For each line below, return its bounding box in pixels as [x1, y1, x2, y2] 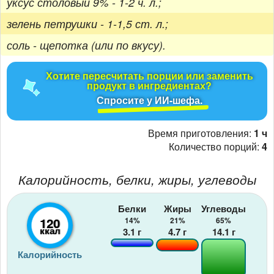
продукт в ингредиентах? [87, 78, 212, 92]
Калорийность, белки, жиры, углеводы [18, 169, 256, 188]
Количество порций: [169, 139, 262, 154]
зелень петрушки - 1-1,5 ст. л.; [7, 15, 168, 31]
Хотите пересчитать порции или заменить [45, 68, 253, 83]
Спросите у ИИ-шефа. [96, 92, 202, 107]
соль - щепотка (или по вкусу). [7, 37, 166, 53]
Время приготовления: [148, 125, 254, 140]
